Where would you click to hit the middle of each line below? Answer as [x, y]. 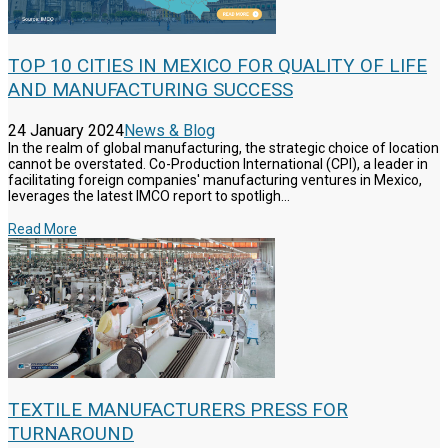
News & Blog [169, 131]
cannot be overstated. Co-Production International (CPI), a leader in [218, 164]
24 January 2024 [66, 131]
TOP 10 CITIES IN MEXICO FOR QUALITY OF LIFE [217, 66]
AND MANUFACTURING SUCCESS [150, 90]
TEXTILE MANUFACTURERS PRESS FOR [178, 410]
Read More [42, 229]
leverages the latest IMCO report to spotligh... [149, 196]
